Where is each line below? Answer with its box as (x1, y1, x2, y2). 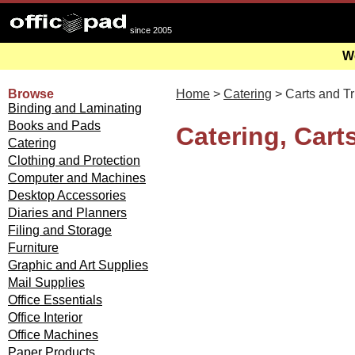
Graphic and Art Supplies (8, 258, 148, 272)
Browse (8, 87, 54, 101)
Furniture (8, 241, 59, 254)
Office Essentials (8, 293, 102, 307)
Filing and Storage (8, 223, 112, 237)
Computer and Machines (8, 171, 146, 185)
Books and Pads (8, 119, 101, 132)
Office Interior (8, 311, 82, 324)
